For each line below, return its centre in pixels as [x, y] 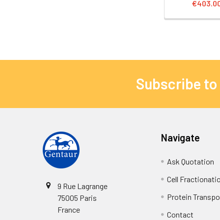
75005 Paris [77, 197]
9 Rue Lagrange [82, 186]
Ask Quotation [191, 161]
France [69, 209]
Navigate [181, 137]
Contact [180, 214]
